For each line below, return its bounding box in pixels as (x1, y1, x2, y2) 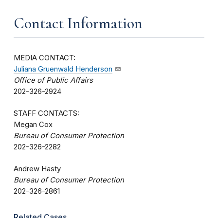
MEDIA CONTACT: (14, 53, 75, 62)
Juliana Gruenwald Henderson (14, 64, 112, 73)
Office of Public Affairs (14, 75, 93, 85)
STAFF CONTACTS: (14, 109, 79, 118)
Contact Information (14, 13, 143, 33)
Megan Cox (14, 120, 53, 129)
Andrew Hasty (14, 164, 61, 173)
